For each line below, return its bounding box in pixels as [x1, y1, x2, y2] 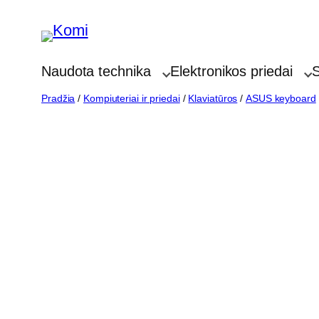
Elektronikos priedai [170, 63, 293, 79]
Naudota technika [41, 63, 151, 79]
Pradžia [41, 93, 75, 104]
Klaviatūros [188, 93, 238, 104]
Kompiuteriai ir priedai [83, 93, 180, 104]
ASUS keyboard [246, 93, 316, 104]
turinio [5, 49, 47, 67]
